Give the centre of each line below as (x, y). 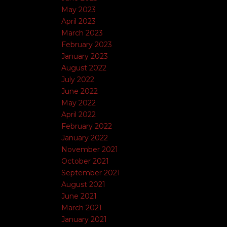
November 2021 (90, 149)
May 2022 (79, 103)
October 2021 (85, 161)
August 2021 (83, 184)
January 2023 (85, 56)
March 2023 (82, 33)
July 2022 (78, 80)
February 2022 (87, 126)
